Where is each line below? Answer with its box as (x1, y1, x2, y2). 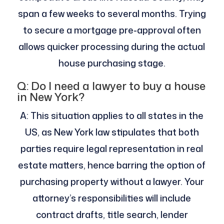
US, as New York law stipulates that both (24, 125, 199, 139)
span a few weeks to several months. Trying (17, 7, 206, 20)
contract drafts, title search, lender (35, 208, 188, 221)
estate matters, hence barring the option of (18, 158, 206, 172)
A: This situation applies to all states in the (20, 109, 204, 122)
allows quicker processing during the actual (18, 40, 205, 53)
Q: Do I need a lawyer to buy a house (16, 78, 205, 94)
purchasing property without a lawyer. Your (19, 175, 204, 188)
